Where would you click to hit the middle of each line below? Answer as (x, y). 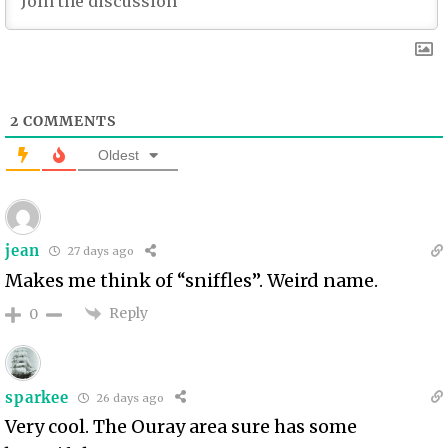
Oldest (119, 154)
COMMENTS (68, 120)
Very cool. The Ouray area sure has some (181, 427)
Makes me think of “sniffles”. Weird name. (192, 280)
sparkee (37, 397)
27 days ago (99, 251)
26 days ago (129, 397)
